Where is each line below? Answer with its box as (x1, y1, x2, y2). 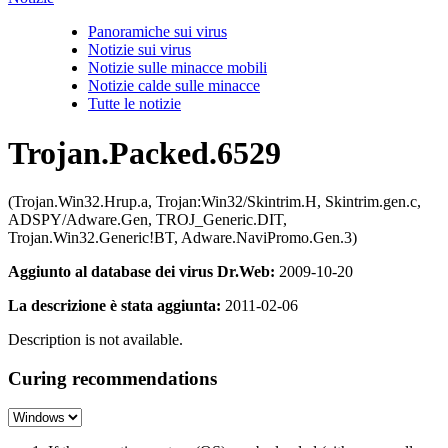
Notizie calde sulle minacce (88, 77, 260, 95)
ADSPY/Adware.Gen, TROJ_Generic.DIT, (8, 211, 287, 228)
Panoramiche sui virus (88, 23, 227, 41)
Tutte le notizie (88, 95, 181, 113)
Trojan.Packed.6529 (8, 134, 281, 171)
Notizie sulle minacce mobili (88, 59, 267, 77)
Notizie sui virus (88, 41, 191, 59)
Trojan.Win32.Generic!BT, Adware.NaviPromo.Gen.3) (8, 229, 357, 246)
